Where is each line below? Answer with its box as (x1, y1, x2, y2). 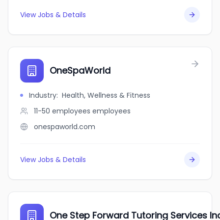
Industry (29, 90, 56, 100)
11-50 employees (34, 106, 90, 116)
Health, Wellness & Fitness (62, 90, 150, 100)
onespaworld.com (34, 122, 95, 132)
